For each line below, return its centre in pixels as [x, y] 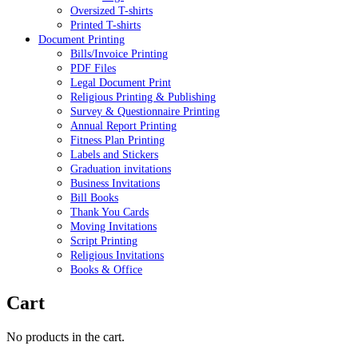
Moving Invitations [113, 227]
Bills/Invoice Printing [119, 54]
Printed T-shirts [105, 26]
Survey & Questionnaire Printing [145, 112]
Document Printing [82, 40]
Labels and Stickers [114, 155]
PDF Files [93, 69]
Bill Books [94, 198]
